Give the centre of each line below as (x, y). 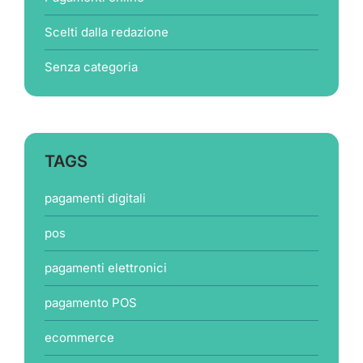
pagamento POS (91, 303)
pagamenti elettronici (106, 268)
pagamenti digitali (95, 199)
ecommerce (79, 338)
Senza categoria (91, 67)
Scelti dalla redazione (107, 32)
